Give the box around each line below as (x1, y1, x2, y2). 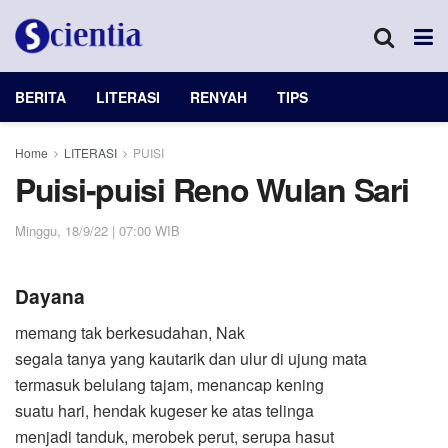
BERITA (15, 87, 66, 107)
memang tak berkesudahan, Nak (15, 320, 245, 344)
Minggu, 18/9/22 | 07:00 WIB (15, 220, 180, 240)
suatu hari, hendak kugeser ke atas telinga (15, 398, 314, 422)
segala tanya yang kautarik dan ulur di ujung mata (15, 346, 367, 370)
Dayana (15, 282, 85, 311)
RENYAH (190, 87, 247, 107)
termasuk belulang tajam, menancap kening (15, 372, 324, 396)
